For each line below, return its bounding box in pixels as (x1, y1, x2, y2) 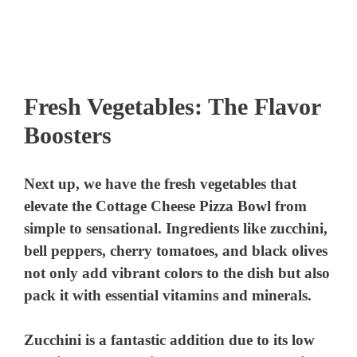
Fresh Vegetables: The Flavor (24, 93, 320, 120)
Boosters (24, 122, 112, 149)
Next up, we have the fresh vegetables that (24, 175, 297, 192)
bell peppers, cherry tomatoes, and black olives (24, 241, 328, 259)
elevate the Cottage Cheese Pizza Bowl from (24, 197, 308, 214)
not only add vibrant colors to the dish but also (24, 264, 331, 281)
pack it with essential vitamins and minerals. (24, 286, 312, 304)
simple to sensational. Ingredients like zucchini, (24, 219, 328, 237)
